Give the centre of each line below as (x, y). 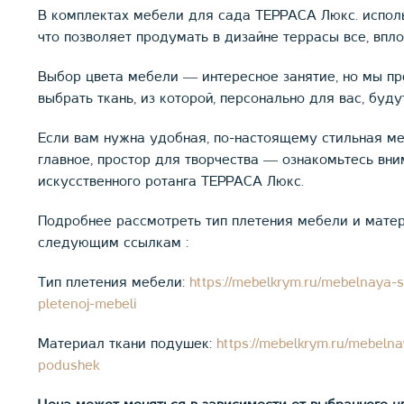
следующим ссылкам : (115, 243)
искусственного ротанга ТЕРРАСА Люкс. (171, 182)
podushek (69, 366)
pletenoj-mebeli (87, 304)
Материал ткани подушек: (127, 344)
